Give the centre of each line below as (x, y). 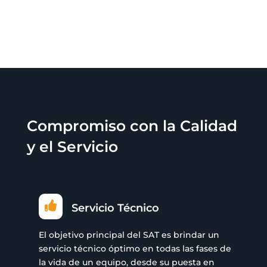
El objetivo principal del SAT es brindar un (129, 235)
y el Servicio (72, 146)
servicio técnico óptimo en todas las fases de (135, 248)
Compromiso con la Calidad (132, 125)
